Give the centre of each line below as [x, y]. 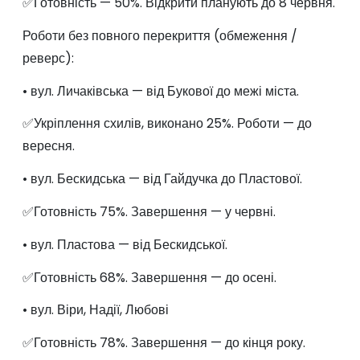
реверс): [48, 58]
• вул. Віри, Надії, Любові [95, 310]
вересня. [48, 146]
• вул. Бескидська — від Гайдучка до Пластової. [162, 179]
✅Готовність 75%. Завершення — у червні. [149, 212]
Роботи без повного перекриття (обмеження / [160, 35]
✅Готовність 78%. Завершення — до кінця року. [164, 343]
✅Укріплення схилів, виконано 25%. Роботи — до [167, 124]
